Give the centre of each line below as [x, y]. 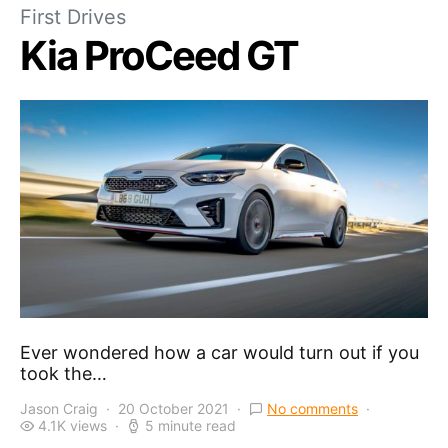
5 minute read [190, 426]
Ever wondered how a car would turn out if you [219, 353]
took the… [63, 374]
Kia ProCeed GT [159, 55]
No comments [312, 409]
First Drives [73, 16]
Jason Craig [59, 409]
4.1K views [72, 426]
